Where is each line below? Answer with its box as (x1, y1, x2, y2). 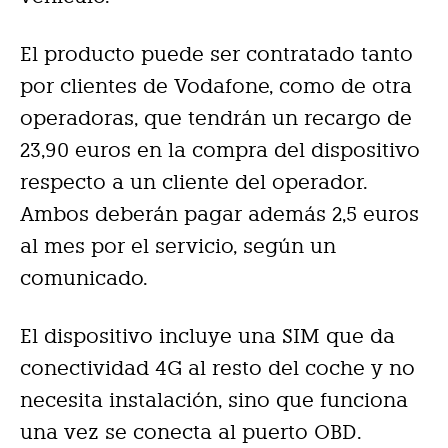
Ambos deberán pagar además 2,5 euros (20, 201, 419, 226)
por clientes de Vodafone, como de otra (20, 73, 412, 98)
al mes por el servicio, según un (20, 233, 336, 258)
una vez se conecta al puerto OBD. (20, 419, 362, 444)
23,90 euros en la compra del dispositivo (20, 137, 420, 162)
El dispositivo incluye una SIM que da (20, 323, 395, 348)
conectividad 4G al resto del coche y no (20, 355, 415, 380)
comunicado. (20, 265, 148, 290)
